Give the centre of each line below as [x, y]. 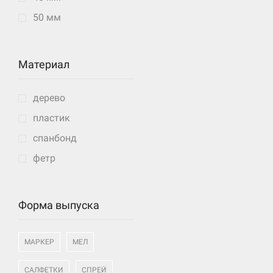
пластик [51, 118]
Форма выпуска [59, 205]
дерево [49, 97]
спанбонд [55, 138]
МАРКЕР [39, 242]
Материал [44, 65]
